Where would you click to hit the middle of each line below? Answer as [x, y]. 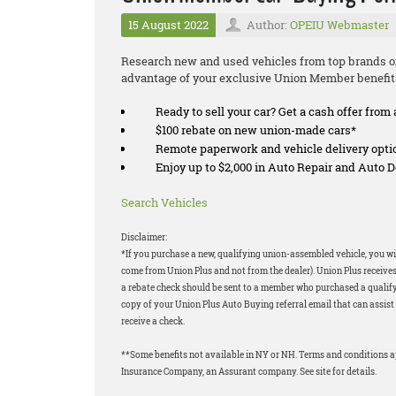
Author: [268, 25]
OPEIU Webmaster [339, 25]
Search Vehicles [164, 203]
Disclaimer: [144, 238]
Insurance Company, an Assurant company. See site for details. [249, 372]
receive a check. [153, 322]
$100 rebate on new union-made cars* [256, 130]
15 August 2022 [168, 25]
